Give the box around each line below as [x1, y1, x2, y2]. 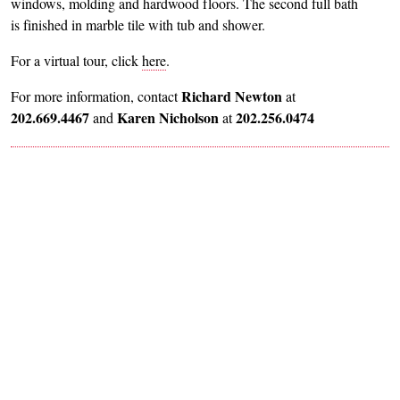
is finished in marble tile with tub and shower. [11, 15, 265, 35]
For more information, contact [11, 87, 181, 106]
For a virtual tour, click [11, 51, 142, 71]
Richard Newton [181, 86, 286, 107]
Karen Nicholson [117, 107, 219, 129]
